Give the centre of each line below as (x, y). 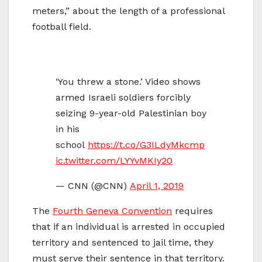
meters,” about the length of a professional (128, 11)
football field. (62, 27)
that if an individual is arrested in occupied (129, 227)
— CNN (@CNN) (93, 186)
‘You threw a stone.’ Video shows (128, 82)
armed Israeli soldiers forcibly (123, 98)
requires (192, 211)
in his (68, 129)
